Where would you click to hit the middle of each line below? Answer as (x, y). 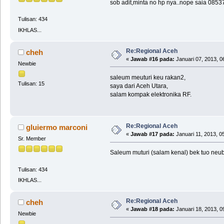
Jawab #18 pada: (152, 209)
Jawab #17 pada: (152, 134)
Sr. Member (32, 139)
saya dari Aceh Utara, (139, 86)
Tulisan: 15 (31, 84)
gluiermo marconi (57, 127)
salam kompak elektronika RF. (150, 94)
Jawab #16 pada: (152, 59)
